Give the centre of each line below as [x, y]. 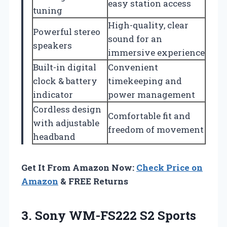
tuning [48, 11]
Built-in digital [65, 67]
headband [54, 137]
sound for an [135, 39]
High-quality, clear [148, 25]
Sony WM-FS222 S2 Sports [116, 216]
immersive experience [156, 53]
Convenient [133, 67]
